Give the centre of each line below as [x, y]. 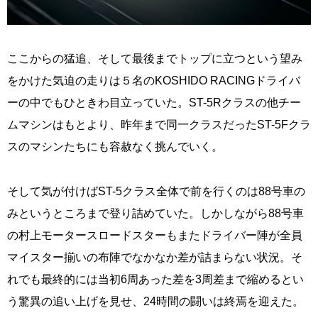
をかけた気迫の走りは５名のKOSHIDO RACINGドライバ [154, 80]
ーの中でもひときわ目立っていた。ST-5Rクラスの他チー [154, 102]
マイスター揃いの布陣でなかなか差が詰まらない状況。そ [155, 257]
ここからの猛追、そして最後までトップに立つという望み [155, 58]
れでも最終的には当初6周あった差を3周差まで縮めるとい [155, 279]
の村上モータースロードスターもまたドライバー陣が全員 [155, 235]
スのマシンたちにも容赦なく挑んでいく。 [115, 146]
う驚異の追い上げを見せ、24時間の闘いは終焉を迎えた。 [155, 301]
